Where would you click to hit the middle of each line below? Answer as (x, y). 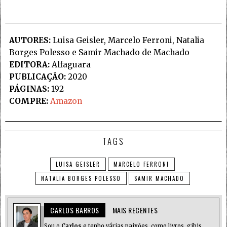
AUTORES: (30, 41)
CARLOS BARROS (75, 210)
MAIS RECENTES (135, 210)
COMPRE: (28, 101)
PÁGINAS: (29, 89)
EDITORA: (29, 65)
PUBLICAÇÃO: (37, 77)
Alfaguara (70, 65)
